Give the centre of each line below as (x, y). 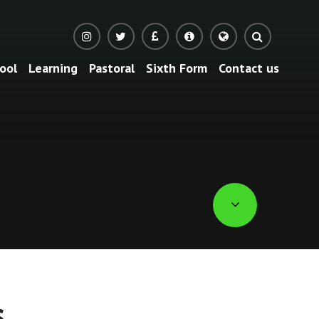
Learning (53, 68)
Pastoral (111, 68)
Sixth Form (176, 68)
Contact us (249, 68)
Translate (286, 86)
